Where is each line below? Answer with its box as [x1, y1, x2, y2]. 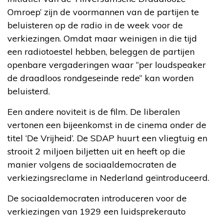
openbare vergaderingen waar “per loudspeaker [7, 59, 206, 70]
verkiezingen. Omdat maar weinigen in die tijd [7, 32, 197, 44]
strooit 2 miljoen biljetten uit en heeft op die [7, 145, 185, 157]
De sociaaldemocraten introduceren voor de [7, 192, 187, 204]
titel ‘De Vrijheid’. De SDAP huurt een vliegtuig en [7, 132, 207, 144]
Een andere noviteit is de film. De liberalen [7, 106, 180, 117]
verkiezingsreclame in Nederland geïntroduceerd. [7, 172, 209, 183]
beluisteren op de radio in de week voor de [7, 19, 183, 31]
